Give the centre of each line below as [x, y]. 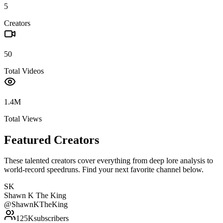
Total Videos [24, 71]
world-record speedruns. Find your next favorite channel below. [104, 170]
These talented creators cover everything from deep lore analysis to [109, 161]
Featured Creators [52, 140]
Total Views [23, 118]
